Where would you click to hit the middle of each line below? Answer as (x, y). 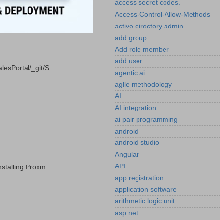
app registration (139, 178)
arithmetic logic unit (145, 201)
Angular (127, 155)
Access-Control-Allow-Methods (163, 15)
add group (131, 38)
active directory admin (149, 26)
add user (129, 61)
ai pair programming (146, 119)
